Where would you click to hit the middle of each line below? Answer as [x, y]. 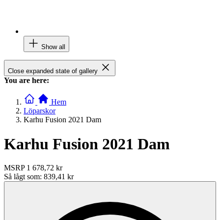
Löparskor [40, 111]
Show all [53, 47]
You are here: [27, 81]
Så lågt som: [24, 177]
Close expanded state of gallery [53, 71]
